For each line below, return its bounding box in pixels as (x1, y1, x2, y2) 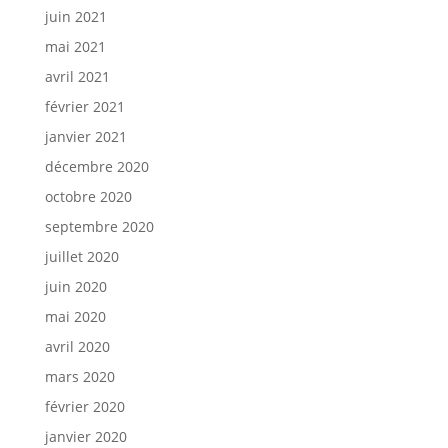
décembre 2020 (44, 157, 149, 176)
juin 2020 (44, 277, 107, 296)
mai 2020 (44, 307, 106, 326)
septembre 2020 (44, 217, 154, 236)
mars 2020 (44, 367, 115, 386)
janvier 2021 (44, 127, 127, 146)
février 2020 (44, 397, 125, 416)
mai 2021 (44, 37, 106, 56)
